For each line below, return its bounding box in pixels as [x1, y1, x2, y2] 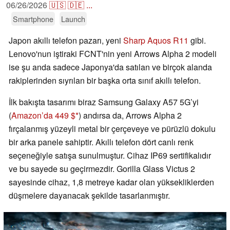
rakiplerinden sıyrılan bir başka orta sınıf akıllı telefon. [9, 74, 201, 87]
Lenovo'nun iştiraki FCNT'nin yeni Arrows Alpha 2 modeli [9, 48, 217, 60]
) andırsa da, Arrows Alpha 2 [79, 109, 182, 122]
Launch [61, 13, 85, 25]
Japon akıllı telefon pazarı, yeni [9, 34, 123, 47]
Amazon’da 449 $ [11, 109, 75, 122]
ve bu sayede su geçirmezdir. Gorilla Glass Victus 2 [9, 163, 195, 175]
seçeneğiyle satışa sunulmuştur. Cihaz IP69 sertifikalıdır [9, 149, 211, 162]
